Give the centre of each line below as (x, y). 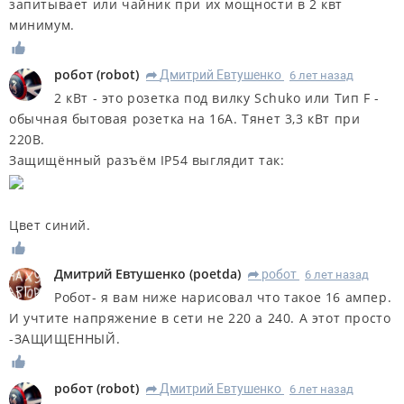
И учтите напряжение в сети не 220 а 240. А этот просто (200, 318)
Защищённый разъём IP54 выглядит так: (147, 160)
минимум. (42, 24)
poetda (215, 274)
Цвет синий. (50, 225)
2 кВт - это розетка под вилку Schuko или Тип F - (217, 97)
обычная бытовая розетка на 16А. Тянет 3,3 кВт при (185, 118)
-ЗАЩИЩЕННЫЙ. (65, 339)
